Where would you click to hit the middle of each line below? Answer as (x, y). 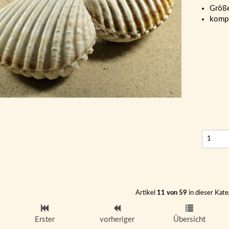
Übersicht (189, 219)
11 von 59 (172, 193)
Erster (45, 219)
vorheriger (117, 219)
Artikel (146, 193)
